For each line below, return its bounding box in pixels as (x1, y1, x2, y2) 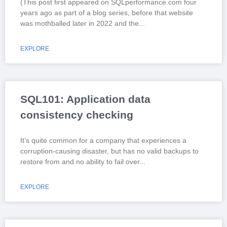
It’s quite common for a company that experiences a (20, 136, 186, 144)
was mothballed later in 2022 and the (20, 19, 139, 27)
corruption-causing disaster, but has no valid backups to (20, 146, 199, 155)
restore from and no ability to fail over (20, 157, 139, 166)
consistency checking (20, 108, 133, 121)
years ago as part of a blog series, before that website (20, 8, 193, 17)
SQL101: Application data (20, 93, 150, 105)
